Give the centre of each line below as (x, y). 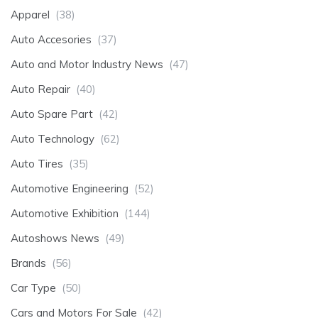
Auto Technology (53, 139)
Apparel (30, 15)
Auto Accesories (51, 40)
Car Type (33, 288)
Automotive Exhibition (65, 214)
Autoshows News (55, 238)
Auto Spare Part (52, 114)
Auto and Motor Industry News (87, 65)
